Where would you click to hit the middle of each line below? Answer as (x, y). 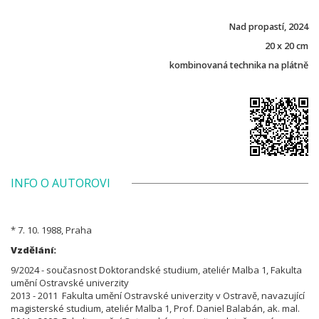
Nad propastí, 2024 (268, 26)
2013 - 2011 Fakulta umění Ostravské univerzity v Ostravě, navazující (158, 295)
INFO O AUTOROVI (61, 183)
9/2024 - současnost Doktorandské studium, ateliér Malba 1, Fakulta (156, 270)
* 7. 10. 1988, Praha (51, 230)
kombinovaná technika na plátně (239, 65)
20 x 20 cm (287, 46)
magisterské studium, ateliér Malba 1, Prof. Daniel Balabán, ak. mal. (155, 308)
